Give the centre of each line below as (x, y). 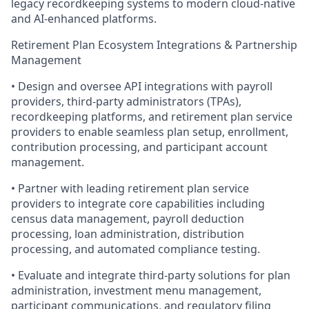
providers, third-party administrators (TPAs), (126, 101)
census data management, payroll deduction (128, 219)
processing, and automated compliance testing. (136, 249)
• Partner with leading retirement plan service (130, 188)
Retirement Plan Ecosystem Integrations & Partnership (154, 45)
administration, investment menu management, (136, 290)
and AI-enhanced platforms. (84, 19)
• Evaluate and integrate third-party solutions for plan (151, 275)
